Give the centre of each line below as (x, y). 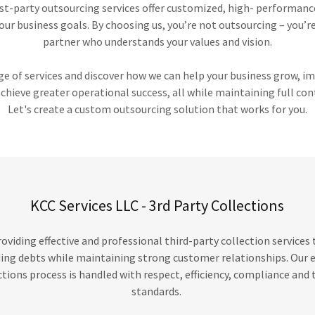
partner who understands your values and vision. (157, 41)
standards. (157, 291)
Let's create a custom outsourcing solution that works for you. (157, 109)
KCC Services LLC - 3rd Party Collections (157, 205)
